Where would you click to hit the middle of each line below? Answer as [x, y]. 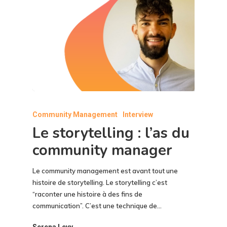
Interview [138, 115]
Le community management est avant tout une [105, 171]
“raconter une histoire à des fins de [87, 194]
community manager [102, 150]
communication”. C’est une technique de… [97, 206]
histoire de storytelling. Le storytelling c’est [101, 183]
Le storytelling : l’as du [111, 133]
